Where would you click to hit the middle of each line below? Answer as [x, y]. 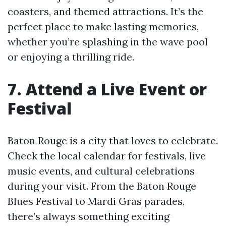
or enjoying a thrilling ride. [71, 57]
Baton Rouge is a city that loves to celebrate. [113, 141]
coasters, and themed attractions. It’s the [105, 12]
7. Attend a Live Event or [107, 89]
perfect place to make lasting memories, [103, 27]
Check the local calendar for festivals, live [107, 156]
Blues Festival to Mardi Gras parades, [96, 201]
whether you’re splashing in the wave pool [108, 42]
